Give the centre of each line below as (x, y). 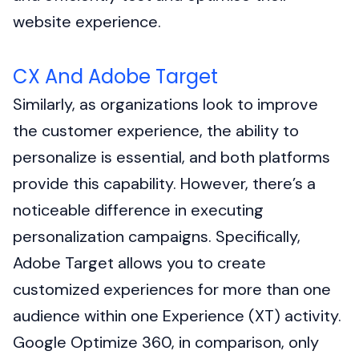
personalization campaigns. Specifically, (157, 236)
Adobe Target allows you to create (139, 262)
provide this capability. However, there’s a (164, 183)
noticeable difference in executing (138, 210)
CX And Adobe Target (115, 76)
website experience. (87, 22)
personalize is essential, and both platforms (171, 157)
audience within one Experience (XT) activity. (177, 315)
